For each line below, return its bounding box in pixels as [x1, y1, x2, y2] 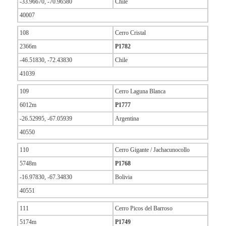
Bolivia [115, 174, 132, 181]
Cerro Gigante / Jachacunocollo [115, 146, 190, 154]
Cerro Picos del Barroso [115, 205, 173, 212]
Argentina [115, 115, 139, 123]
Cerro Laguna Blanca [115, 88, 165, 95]
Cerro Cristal [115, 29, 146, 37]
